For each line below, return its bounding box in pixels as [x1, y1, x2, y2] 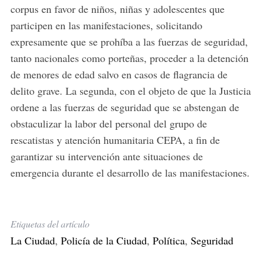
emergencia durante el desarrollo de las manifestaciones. [10, 166, 250, 180]
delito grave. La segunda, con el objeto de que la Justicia [10, 84, 251, 98]
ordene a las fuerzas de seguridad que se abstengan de [10, 100, 239, 115]
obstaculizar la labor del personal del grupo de [10, 116, 207, 131]
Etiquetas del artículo [10, 218, 89, 230]
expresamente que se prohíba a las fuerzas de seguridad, [10, 35, 248, 49]
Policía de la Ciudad [60, 233, 147, 248]
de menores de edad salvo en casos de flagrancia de [10, 67, 227, 82]
